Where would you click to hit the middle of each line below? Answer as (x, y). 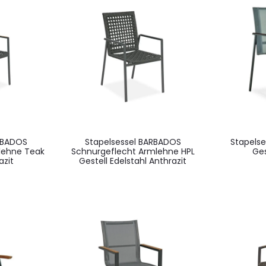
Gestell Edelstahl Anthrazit (133, 161)
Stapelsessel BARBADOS (133, 142)
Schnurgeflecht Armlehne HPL (133, 151)
